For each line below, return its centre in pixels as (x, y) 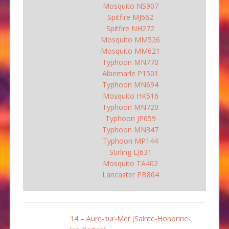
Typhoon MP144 (130, 141)
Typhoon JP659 (130, 118)
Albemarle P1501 (130, 73)
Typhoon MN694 (130, 84)
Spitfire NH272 (130, 28)
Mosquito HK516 (130, 96)
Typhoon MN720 (130, 107)
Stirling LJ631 (130, 152)
